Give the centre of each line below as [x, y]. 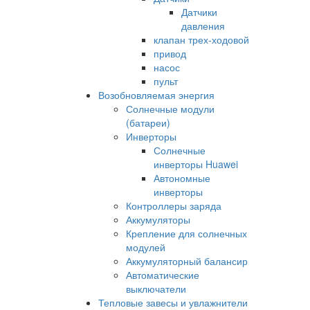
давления [203, 26]
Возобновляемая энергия [156, 95]
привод [170, 54]
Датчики [199, 12]
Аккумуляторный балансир [187, 261]
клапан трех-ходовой [201, 40]
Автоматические [163, 275]
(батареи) [148, 123]
